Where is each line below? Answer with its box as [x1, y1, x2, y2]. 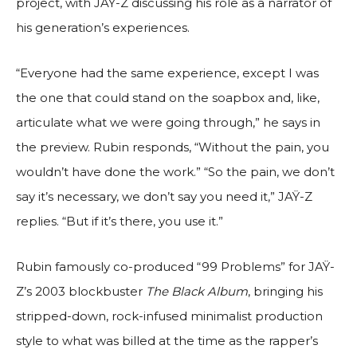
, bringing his [248, 283, 323, 299]
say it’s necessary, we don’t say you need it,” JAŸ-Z [16, 188, 312, 204]
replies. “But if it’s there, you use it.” [16, 213, 223, 229]
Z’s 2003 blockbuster [16, 283, 146, 299]
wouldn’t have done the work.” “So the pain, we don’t [16, 163, 335, 179]
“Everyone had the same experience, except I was [16, 65, 319, 80]
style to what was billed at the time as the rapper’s [16, 332, 318, 348]
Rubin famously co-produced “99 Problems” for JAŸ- [16, 258, 335, 274]
